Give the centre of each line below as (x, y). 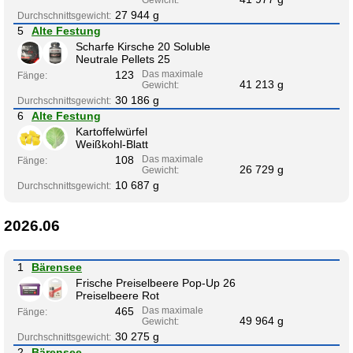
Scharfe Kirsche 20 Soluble (143, 47)
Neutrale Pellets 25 (123, 59)
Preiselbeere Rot (117, 295)
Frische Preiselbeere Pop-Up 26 (156, 282)
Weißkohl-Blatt (112, 145)
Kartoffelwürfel (111, 132)
